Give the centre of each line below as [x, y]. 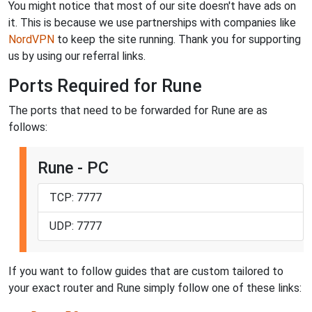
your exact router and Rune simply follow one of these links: [155, 288]
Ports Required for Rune [105, 86]
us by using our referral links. [77, 56]
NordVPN [31, 40]
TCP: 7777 [76, 198]
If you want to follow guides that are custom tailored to [146, 272]
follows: [28, 127]
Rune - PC [73, 168]
